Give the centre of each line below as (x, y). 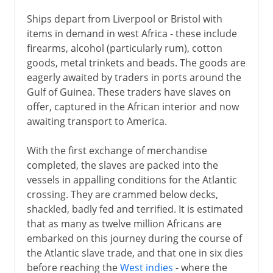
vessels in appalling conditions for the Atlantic (132, 179)
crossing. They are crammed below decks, (122, 194)
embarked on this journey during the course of (134, 238)
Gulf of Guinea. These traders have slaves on (129, 92)
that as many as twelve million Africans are (124, 223)
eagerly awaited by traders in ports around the (134, 77)
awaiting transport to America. (97, 121)
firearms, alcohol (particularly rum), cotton (124, 48)
